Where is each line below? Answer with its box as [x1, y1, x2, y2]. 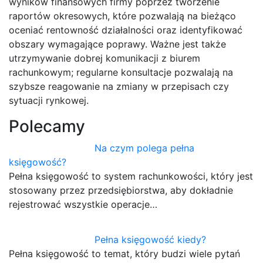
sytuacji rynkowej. [9, 95, 89, 107]
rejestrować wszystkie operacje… [9, 198, 157, 211]
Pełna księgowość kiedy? [95, 234, 207, 246]
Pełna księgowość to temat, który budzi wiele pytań [9, 248, 240, 260]
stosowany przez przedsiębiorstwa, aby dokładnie [9, 184, 233, 197]
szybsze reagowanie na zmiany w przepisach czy [9, 80, 229, 93]
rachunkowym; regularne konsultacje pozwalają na [9, 66, 233, 79]
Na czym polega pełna [95, 142, 195, 154]
